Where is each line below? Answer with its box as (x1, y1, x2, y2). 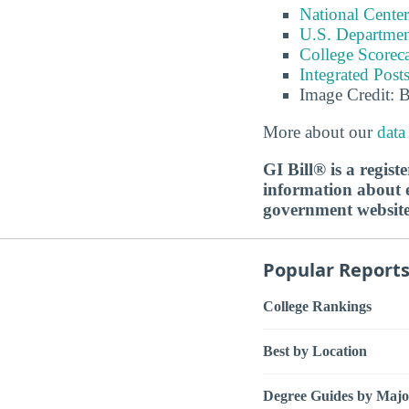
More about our (263, 121, 377, 142)
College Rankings (263, 299, 372, 315)
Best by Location (263, 343, 367, 360)
